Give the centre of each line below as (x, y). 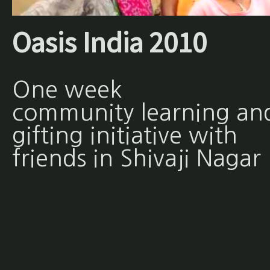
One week (67, 90)
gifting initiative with (124, 136)
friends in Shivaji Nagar (136, 159)
